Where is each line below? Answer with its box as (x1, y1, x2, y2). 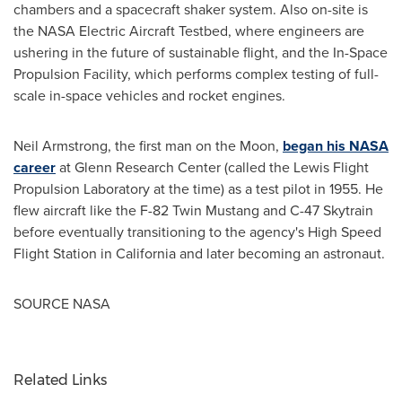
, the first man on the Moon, (108, 135, 283, 156)
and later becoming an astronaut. (176, 243, 385, 264)
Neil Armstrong (13, 135, 108, 156)
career (13, 157, 56, 178)
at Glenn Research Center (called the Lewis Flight (56, 157, 369, 178)
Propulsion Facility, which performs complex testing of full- (13, 64, 379, 84)
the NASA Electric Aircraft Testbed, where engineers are (13, 21, 364, 41)
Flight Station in (13, 243, 116, 264)
